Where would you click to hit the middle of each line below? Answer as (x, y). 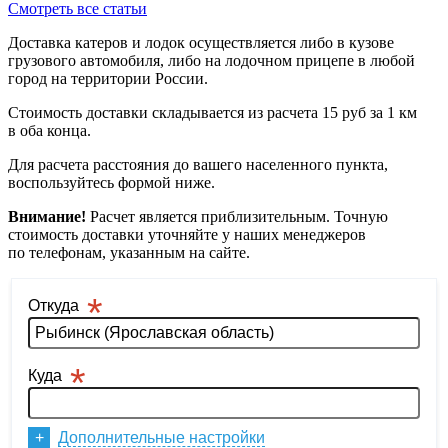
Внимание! (47, 216)
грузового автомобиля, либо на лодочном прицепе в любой (211, 60)
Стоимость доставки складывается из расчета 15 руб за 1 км (212, 112)
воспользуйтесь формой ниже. (111, 182)
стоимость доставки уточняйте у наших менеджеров (187, 234)
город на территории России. (108, 78)
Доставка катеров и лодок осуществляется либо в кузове (201, 42)
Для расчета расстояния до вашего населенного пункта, (198, 164)
